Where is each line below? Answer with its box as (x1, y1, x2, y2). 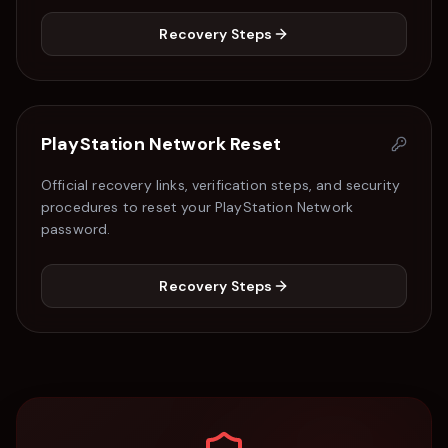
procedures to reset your (41, 198, 216, 216)
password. (41, 220, 111, 238)
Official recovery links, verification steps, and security (41, 176, 401, 194)
